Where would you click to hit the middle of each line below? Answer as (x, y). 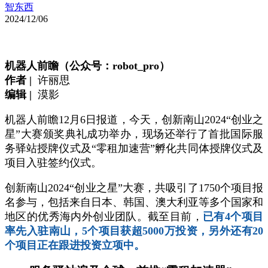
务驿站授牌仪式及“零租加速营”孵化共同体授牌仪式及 (134, 148)
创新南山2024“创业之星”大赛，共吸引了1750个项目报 (134, 188)
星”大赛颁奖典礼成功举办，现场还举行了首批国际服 (134, 134)
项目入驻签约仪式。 (53, 163)
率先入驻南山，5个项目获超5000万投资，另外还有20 (134, 231)
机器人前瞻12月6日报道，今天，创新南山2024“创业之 (134, 120)
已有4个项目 (233, 217)
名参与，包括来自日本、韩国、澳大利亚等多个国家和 (134, 202)
